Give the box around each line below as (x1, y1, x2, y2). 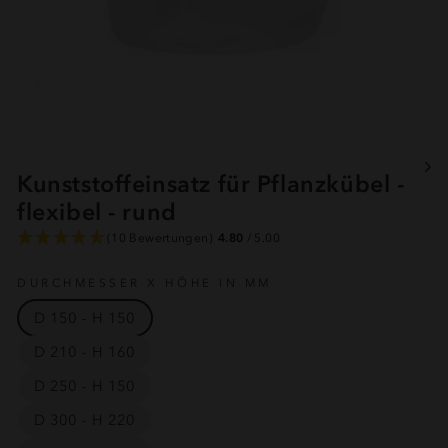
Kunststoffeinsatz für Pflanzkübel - (17, 170, 405, 198)
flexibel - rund (17, 198, 177, 226)
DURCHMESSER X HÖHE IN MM (17, 276, 272, 290)
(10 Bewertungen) (107, 231, 213, 245)
